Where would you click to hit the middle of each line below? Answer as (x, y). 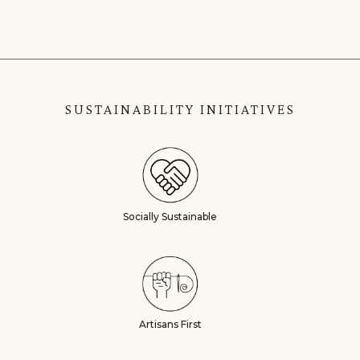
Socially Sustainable (170, 217)
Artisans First (170, 324)
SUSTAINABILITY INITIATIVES (180, 109)
